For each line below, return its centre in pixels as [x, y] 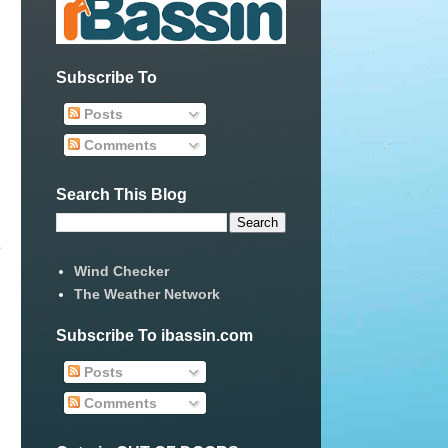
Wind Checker [121, 270]
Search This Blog [121, 195]
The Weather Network [146, 293]
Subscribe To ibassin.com [154, 336]
